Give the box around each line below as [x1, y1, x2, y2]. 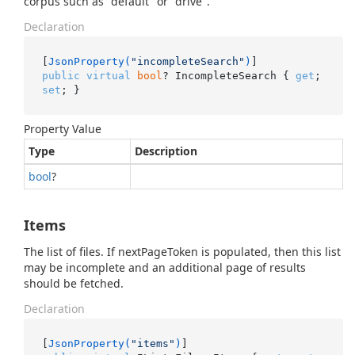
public [41, 69, 80, 82]
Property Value [24, 121, 101, 136]
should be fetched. [24, 276, 124, 291]
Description [135, 143, 197, 158]
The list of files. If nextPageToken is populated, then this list [24, 244, 341, 259]
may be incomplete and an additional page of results [24, 260, 306, 275]
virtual [86, 69, 131, 82]
